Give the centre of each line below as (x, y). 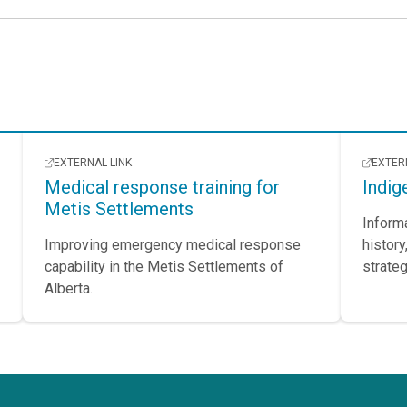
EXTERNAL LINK (92, 163)
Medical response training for (162, 187)
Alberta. (68, 288)
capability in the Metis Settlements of (164, 267)
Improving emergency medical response (172, 245)
